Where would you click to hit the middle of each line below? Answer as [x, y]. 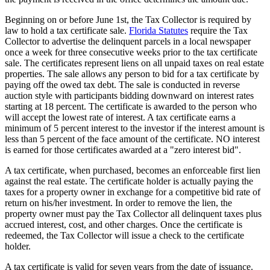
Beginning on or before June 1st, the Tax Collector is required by [128, 19]
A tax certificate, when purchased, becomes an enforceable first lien [133, 170]
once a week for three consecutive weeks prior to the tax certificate [131, 52]
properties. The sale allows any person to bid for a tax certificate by [132, 74]
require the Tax [218, 30]
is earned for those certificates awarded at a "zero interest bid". [123, 149]
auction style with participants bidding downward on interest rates [129, 95]
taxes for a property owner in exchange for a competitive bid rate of [133, 192]
